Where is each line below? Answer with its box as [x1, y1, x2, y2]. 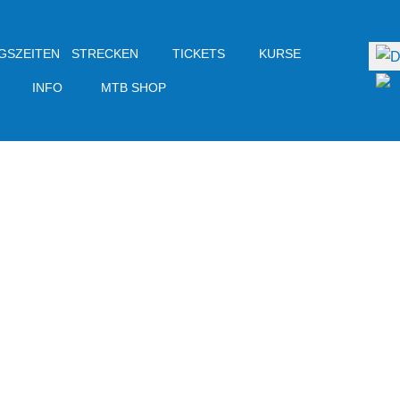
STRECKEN [71, 46, 139, 61]
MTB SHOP [100, 80, 166, 96]
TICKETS [171, 46, 225, 61]
